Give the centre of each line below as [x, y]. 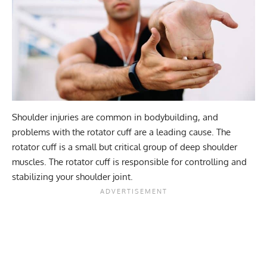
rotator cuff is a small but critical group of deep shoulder [125, 147]
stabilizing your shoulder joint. [72, 176]
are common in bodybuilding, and [148, 117]
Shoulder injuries [45, 117]
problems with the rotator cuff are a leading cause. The [121, 132]
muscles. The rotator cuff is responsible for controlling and [129, 162]
